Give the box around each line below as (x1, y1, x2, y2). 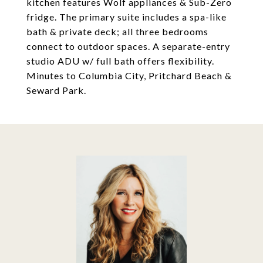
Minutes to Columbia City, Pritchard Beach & (26, 70, 232, 81)
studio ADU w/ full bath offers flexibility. (26, 55, 214, 66)
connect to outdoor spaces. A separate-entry (26, 41, 230, 52)
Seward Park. (26, 85, 86, 96)
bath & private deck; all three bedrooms (26, 26, 208, 37)
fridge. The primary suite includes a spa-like (26, 11, 227, 22)
